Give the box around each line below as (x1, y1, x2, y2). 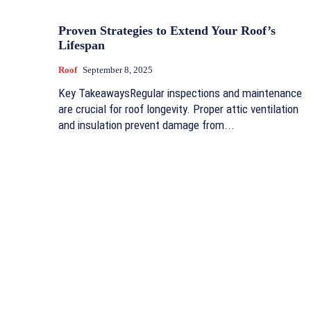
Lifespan (58, 38, 105, 53)
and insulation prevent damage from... (58, 118, 235, 133)
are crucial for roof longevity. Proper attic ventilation (58, 102, 299, 117)
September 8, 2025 (83, 65, 153, 76)
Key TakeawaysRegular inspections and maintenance (58, 86, 302, 101)
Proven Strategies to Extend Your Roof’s (58, 24, 276, 38)
